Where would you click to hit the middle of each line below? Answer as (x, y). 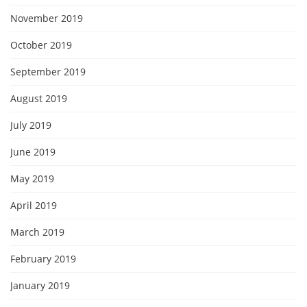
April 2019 (34, 205)
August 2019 (39, 98)
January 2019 (40, 285)
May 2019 (32, 178)
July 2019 (31, 125)
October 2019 (41, 45)
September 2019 (48, 71)
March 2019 (37, 232)
